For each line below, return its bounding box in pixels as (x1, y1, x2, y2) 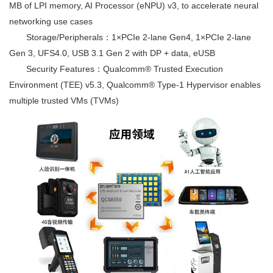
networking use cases (9, 16, 93, 27)
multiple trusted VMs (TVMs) (9, 96, 119, 106)
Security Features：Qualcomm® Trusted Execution (9, 64, 223, 74)
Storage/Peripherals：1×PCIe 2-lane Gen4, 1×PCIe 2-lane (9, 32, 251, 43)
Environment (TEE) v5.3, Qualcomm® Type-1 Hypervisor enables (9, 80, 261, 90)
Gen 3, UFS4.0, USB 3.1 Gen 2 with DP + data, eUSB (9, 48, 215, 58)
